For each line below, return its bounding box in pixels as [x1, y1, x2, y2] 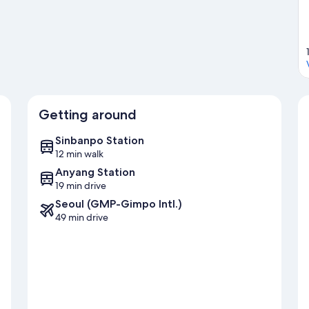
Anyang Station [55, 166, 135, 179]
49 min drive [55, 211, 108, 224]
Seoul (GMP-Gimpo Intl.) [55, 197, 182, 211]
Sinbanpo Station [55, 134, 144, 148]
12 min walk [55, 148, 103, 161]
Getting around [39, 106, 137, 123]
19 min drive [55, 179, 106, 192]
